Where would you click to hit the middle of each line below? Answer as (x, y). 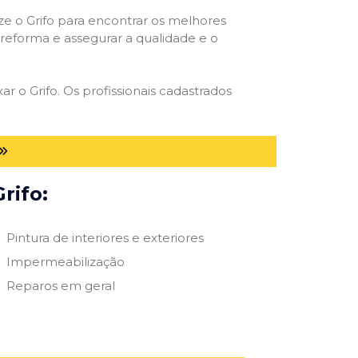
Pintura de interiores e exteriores (105, 237)
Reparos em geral (60, 285)
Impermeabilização (65, 261)
